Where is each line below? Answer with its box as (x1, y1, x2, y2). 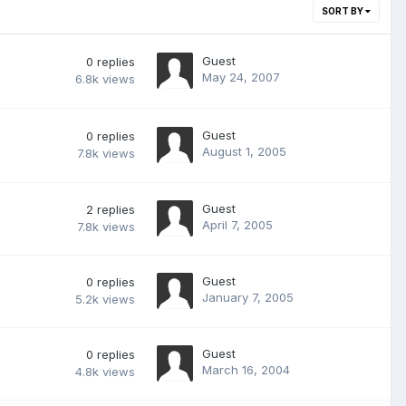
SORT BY (322, 5, 365, 16)
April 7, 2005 (202, 217, 273, 232)
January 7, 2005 (202, 289, 294, 304)
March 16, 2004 (202, 362, 290, 377)
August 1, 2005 (202, 143, 286, 159)
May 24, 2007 (202, 69, 280, 84)
